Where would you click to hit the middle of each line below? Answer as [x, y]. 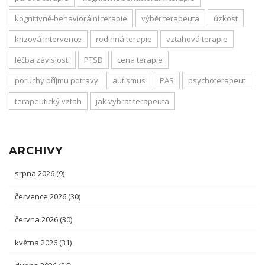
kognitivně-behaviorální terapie [71, 19]
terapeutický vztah [48, 101]
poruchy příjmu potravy [56, 81]
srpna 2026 [35, 174]
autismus [129, 81]
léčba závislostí [42, 60]
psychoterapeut [217, 81]
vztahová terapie [197, 39]
